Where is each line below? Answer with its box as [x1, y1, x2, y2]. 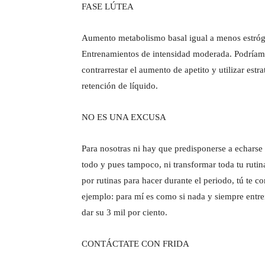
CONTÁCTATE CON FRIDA [82, 238, 189, 248]
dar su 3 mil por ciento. [82, 207, 167, 217]
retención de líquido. [82, 80, 158, 91]
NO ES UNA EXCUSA [82, 112, 166, 122]
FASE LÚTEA [82, 1, 134, 11]
